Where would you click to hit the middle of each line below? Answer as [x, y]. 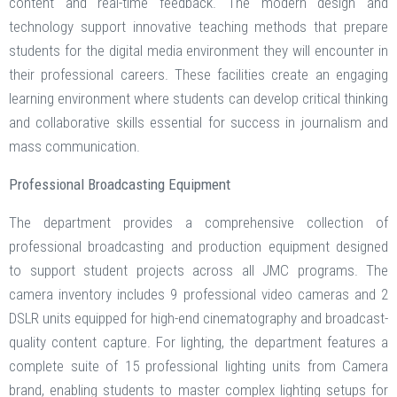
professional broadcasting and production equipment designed [198, 247]
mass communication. [74, 147]
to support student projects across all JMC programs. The [198, 271]
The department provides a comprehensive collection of [198, 223]
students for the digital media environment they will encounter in [198, 51]
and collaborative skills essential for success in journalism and [198, 123]
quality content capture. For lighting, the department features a [198, 343]
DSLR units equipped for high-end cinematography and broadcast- [198, 319]
